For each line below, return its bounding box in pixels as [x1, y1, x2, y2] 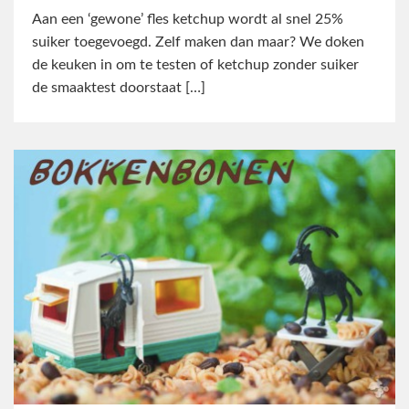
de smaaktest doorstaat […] [32, 80, 205, 96]
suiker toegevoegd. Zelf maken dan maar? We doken [32, 35, 364, 50]
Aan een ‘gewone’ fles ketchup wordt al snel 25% [32, 12, 343, 27]
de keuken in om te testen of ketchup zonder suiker [32, 58, 359, 73]
